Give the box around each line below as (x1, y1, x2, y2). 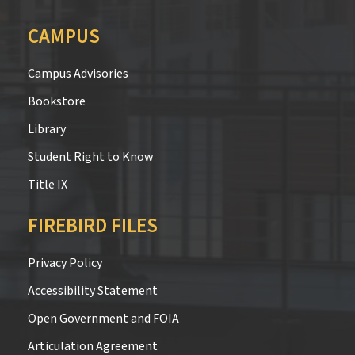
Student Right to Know (28, 147, 153, 166)
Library (28, 120, 66, 138)
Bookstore (28, 92, 86, 110)
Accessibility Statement (28, 281, 158, 300)
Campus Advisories (28, 64, 128, 82)
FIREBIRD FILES (28, 212, 158, 240)
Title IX (28, 175, 67, 193)
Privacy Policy (28, 254, 102, 272)
